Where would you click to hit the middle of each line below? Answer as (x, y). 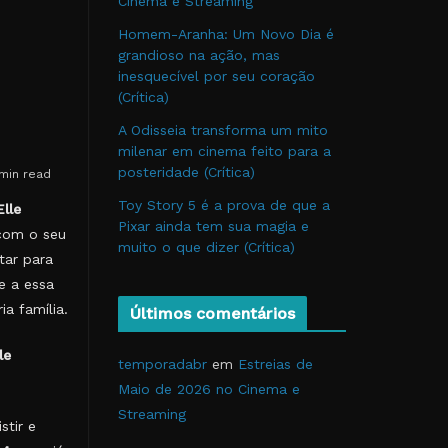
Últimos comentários (213, 313)
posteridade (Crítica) (186, 172)
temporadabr (162, 364)
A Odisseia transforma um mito (223, 130)
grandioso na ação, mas (199, 55)
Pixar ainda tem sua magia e (213, 226)
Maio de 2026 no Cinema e (209, 389)
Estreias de (275, 364)
